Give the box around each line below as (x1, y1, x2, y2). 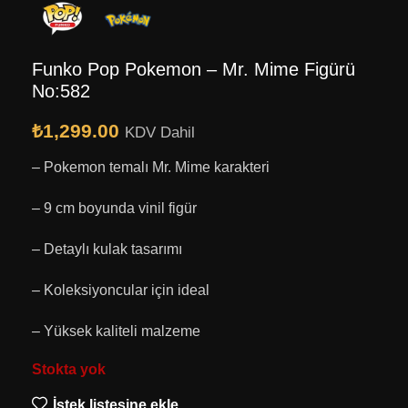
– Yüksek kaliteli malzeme (32, 323, 200, 340)
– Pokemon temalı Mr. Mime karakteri (32, 159, 270, 176)
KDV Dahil (125, 124, 195, 142)
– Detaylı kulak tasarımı (32, 241, 182, 258)
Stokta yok (32, 362, 106, 378)
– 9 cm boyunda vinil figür (32, 200, 197, 217)
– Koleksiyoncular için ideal (32, 282, 209, 299)
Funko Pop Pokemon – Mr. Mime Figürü (32, 59, 355, 80)
